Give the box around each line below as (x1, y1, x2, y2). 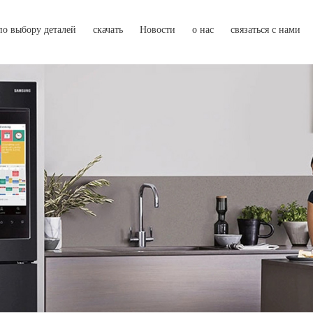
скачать (93, 22, 123, 38)
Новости (140, 22, 175, 38)
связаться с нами (231, 22, 300, 38)
